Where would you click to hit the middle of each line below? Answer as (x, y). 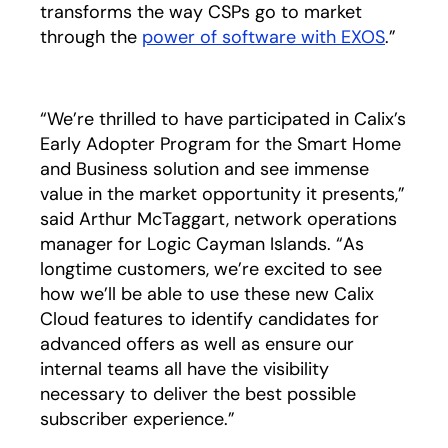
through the (91, 37)
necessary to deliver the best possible (198, 394)
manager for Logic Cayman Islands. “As (202, 244)
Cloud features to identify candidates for (209, 319)
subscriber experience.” (137, 419)
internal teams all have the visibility (184, 369)
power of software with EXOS (263, 37)
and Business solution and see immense (204, 169)
